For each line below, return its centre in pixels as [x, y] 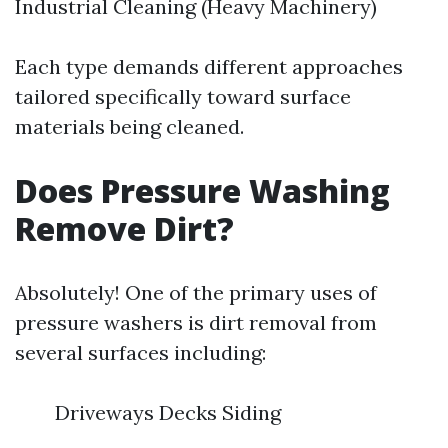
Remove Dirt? [124, 228]
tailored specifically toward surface [183, 96]
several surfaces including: [140, 352]
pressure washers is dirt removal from [196, 322]
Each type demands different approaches [209, 66]
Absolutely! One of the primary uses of [196, 292]
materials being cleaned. [129, 126]
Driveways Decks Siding [168, 412]
